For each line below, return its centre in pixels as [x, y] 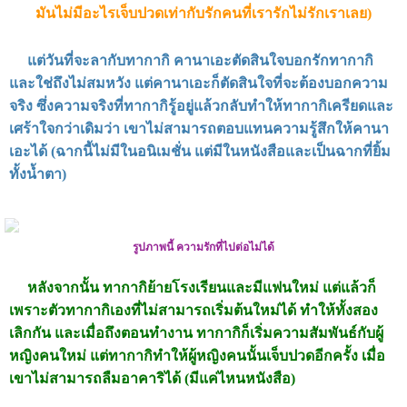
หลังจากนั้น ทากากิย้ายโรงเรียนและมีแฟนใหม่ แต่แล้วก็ [193, 288]
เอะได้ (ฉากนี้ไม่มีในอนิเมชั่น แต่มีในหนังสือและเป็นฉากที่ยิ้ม [200, 152]
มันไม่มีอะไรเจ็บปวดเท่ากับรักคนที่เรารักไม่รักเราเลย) [203, 14]
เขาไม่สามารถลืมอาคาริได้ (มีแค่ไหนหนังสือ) [152, 379]
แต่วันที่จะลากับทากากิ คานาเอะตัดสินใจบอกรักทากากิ [191, 61]
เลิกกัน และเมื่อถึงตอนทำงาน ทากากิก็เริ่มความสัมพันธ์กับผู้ [196, 333]
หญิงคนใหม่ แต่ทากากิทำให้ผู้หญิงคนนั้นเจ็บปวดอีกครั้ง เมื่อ [197, 356]
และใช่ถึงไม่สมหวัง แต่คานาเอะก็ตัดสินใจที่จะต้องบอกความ [199, 84]
